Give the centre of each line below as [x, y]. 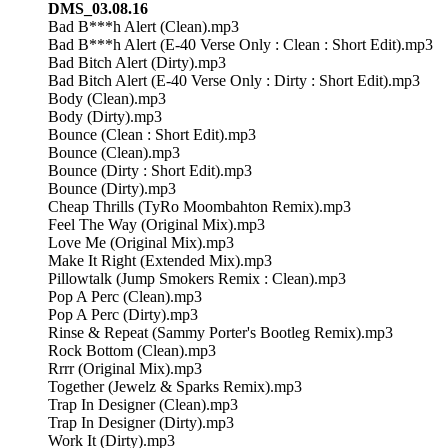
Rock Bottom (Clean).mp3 [132, 350]
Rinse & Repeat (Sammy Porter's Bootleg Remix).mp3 [220, 332]
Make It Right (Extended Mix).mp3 [160, 260]
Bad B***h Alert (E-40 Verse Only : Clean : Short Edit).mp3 [240, 44]
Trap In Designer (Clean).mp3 [143, 404]
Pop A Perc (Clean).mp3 [125, 296]
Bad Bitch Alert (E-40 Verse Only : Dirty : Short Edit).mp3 [234, 80]
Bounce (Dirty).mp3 [112, 188]
